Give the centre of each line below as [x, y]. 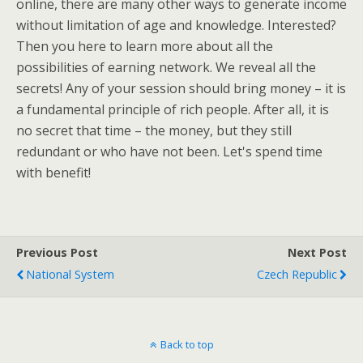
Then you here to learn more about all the [145, 46]
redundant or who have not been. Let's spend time [169, 152]
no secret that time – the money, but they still [154, 130]
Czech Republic [297, 274]
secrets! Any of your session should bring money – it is [181, 88]
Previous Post [57, 252]
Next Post [317, 252]
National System [70, 274]
